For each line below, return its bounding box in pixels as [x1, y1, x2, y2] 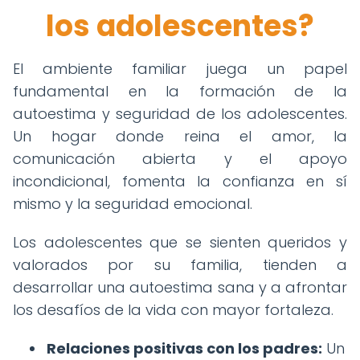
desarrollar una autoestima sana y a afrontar [13, 277, 347, 297]
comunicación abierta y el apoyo [13, 149, 347, 169]
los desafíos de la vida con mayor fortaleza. [13, 300, 333, 320]
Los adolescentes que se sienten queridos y [13, 232, 347, 252]
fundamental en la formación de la [13, 81, 347, 101]
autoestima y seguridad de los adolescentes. [13, 104, 347, 124]
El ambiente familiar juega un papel [13, 59, 347, 79]
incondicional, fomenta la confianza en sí [13, 171, 347, 191]
